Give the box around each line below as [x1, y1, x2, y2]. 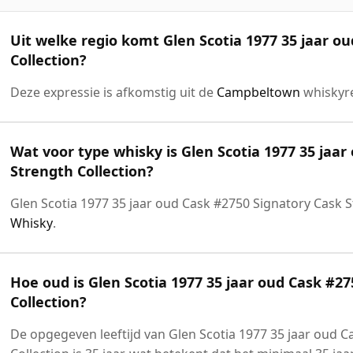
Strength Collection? [10, 161, 154, 180]
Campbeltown [217, 83, 300, 101]
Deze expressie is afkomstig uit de [10, 83, 217, 101]
